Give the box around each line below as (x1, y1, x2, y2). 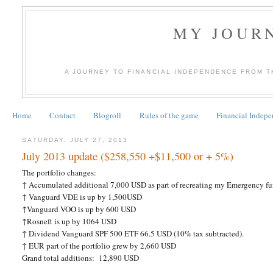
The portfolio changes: (22, 166, 97, 178)
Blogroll (93, 110, 122, 121)
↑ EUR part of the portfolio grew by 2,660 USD (22, 239, 177, 251)
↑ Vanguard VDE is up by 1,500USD (22, 191, 143, 202)
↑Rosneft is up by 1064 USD (22, 215, 117, 227)
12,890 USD (99, 252, 140, 263)
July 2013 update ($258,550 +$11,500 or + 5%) (22, 148, 234, 163)
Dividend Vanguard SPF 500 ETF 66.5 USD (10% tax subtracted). (29, 227, 244, 239)
